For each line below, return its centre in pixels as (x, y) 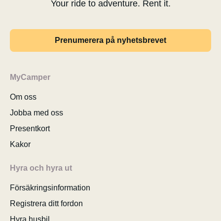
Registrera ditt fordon (46, 203)
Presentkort (30, 129)
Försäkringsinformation (50, 188)
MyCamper (30, 77)
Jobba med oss (37, 113)
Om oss (23, 97)
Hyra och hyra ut (41, 168)
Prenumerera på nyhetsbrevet (110, 40)
